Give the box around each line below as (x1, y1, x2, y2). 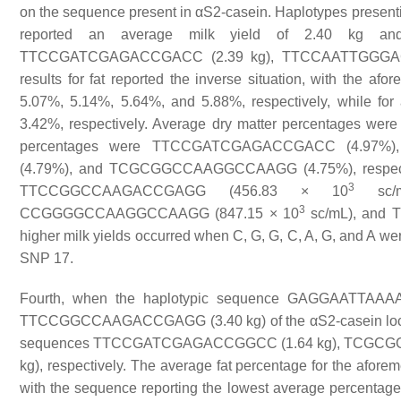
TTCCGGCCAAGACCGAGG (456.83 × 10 (20, 183, 348, 200)
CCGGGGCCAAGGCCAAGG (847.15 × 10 (20, 206, 299, 222)
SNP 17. (20, 251, 73, 267)
